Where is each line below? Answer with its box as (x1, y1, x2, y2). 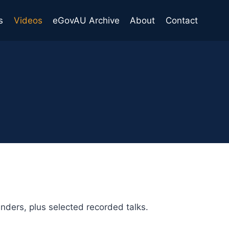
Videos (13, 15, 42, 26)
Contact (165, 15, 198, 26)
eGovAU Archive (53, 15, 120, 26)
